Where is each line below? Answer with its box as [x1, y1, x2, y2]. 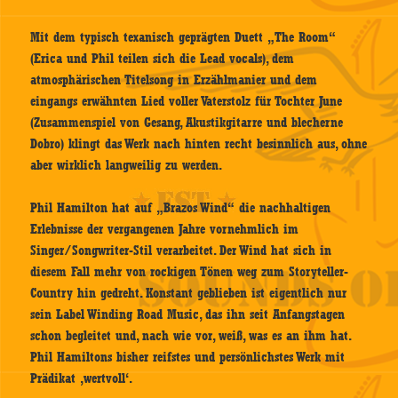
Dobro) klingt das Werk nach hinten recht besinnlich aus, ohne [30, 136, 368, 153]
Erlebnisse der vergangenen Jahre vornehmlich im [30, 221, 299, 238]
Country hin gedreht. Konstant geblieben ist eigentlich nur [30, 285, 347, 302]
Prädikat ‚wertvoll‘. [30, 370, 133, 387]
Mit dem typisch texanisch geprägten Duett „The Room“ [30, 29, 337, 46]
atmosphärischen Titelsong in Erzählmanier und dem [30, 72, 318, 89]
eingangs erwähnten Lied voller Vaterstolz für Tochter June [30, 93, 343, 110]
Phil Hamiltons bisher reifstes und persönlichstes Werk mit [30, 349, 346, 366]
